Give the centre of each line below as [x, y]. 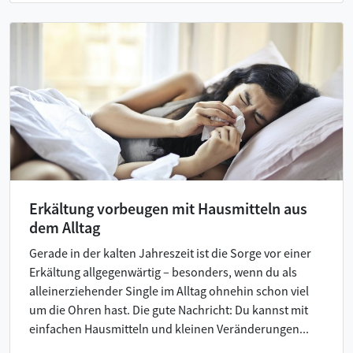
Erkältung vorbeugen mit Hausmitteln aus [168, 208]
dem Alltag [65, 227]
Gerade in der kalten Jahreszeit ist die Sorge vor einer [170, 253]
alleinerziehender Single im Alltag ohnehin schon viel [169, 290]
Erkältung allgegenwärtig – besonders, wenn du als [163, 271]
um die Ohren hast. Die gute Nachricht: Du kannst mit [169, 309]
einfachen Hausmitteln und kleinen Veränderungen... [169, 328]
